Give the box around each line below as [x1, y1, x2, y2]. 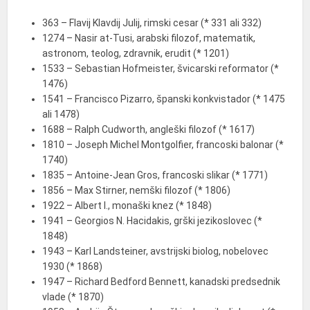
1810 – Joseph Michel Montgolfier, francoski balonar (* [42, 139, 284, 150]
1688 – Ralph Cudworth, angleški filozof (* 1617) [42, 124, 255, 135]
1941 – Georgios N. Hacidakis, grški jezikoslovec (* [42, 215, 263, 226]
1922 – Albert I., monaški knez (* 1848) [42, 200, 212, 211]
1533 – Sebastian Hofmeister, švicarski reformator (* [42, 63, 280, 74]
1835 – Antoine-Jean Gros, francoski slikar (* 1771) [42, 170, 268, 181]
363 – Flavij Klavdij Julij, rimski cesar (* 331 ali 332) [42, 17, 262, 28]
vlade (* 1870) [42, 291, 104, 302]
